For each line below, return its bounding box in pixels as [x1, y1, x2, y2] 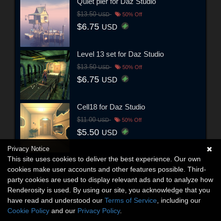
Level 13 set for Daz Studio [77, 50, 164, 59]
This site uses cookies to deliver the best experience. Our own [7, 155, 201, 163]
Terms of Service [105, 196, 157, 204]
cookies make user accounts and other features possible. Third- [7, 165, 206, 173]
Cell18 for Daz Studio [77, 103, 145, 111]
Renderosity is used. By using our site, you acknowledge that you [7, 186, 210, 194]
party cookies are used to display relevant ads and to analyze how [7, 176, 213, 184]
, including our [157, 196, 201, 204]
